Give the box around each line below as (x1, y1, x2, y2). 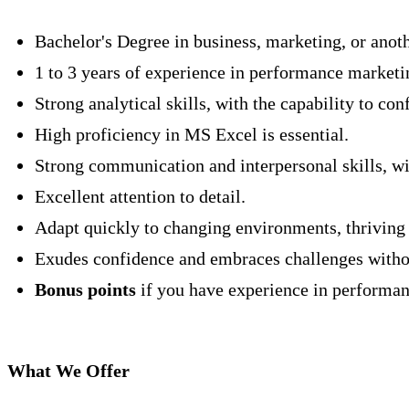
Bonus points (35, 279, 136, 300)
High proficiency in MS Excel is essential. (35, 124, 349, 145)
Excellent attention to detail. (35, 186, 246, 207)
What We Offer (7, 360, 130, 381)
